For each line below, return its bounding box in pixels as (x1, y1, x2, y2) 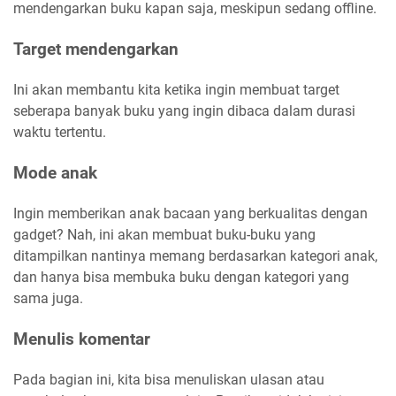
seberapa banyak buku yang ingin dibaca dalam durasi (13, 103, 355, 119)
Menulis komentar (13, 329, 150, 349)
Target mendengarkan (13, 39, 179, 59)
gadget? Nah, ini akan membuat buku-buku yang (13, 226, 316, 243)
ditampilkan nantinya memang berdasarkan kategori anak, (13, 247, 377, 264)
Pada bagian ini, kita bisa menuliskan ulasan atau (13, 371, 324, 388)
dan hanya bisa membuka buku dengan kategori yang (13, 269, 349, 286)
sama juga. (13, 290, 83, 307)
